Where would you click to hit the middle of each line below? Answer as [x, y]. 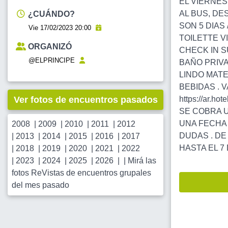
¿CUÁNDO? [51, 14]
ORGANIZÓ [50, 47]
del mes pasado [40, 185]
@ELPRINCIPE [52, 61]
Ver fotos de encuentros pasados [85, 100]
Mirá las [142, 161]
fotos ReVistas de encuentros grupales [81, 173]
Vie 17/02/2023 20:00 [61, 28]
